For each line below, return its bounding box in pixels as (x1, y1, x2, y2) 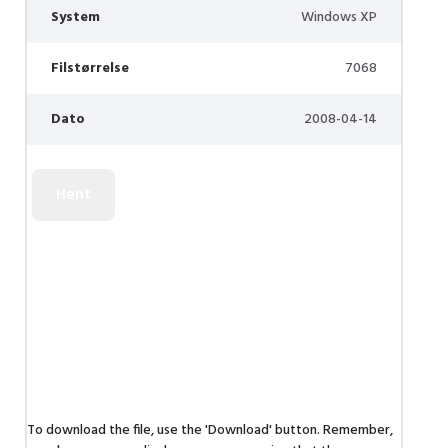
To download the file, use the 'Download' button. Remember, (27, 419, 393, 442)
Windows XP (301, 6, 377, 29)
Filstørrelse (51, 57, 129, 80)
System (51, 6, 100, 29)
